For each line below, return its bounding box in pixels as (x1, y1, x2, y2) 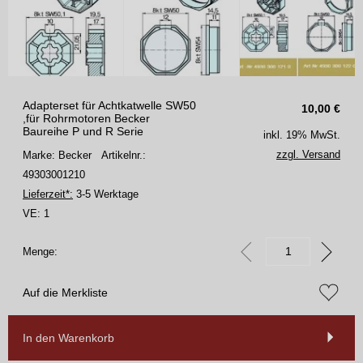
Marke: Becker (23, 148, 101, 161)
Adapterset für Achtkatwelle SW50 (23, 98, 196, 112)
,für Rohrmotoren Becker (23, 111, 150, 125)
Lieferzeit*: (23, 187, 73, 200)
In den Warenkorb (23, 331, 114, 344)
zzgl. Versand (276, 147, 340, 160)
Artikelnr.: (101, 148, 146, 161)
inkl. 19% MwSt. (263, 128, 340, 141)
